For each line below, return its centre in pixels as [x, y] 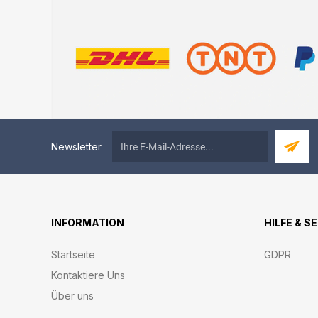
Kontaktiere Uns [88, 275]
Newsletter [76, 146]
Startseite [73, 254]
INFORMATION [88, 223]
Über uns [72, 296]
